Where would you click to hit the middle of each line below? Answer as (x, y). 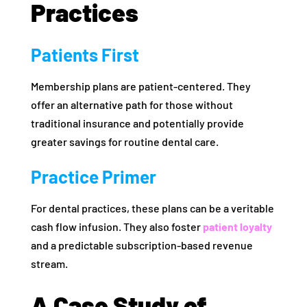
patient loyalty (237, 227)
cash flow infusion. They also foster (116, 227)
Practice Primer (93, 177)
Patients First (85, 55)
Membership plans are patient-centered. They (140, 86)
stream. (49, 264)
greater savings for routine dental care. (124, 142)
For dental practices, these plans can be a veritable (152, 208)
